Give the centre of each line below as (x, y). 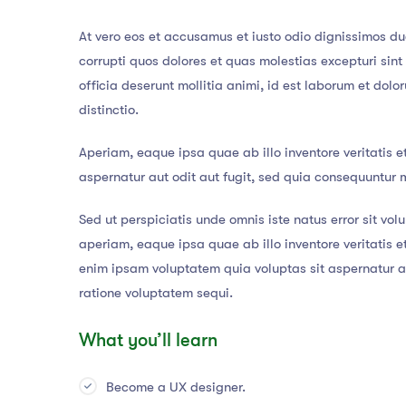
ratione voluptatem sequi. (156, 293)
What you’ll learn (148, 341)
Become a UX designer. (176, 387)
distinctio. (109, 110)
